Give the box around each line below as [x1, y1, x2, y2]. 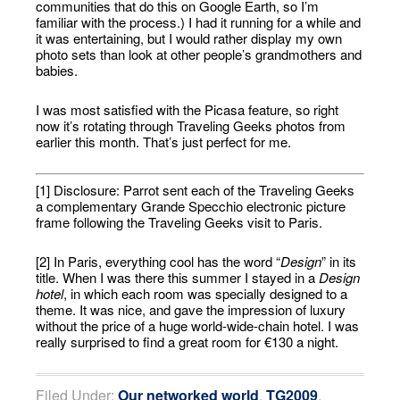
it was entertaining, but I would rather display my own [36, 29, 343, 47]
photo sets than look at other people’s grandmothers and [36, 45, 362, 63]
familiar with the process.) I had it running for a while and [36, 12, 362, 31]
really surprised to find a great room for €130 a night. [36, 331, 339, 351]
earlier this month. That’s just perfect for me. [36, 132, 292, 151]
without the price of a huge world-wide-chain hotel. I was [36, 315, 360, 335]
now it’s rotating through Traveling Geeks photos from [36, 116, 346, 135]
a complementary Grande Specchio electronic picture [36, 196, 346, 215]
